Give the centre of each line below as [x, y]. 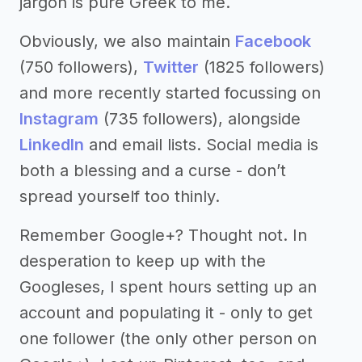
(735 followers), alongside [200, 118]
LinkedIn [52, 144]
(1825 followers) [262, 67]
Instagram [59, 118]
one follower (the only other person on [168, 338]
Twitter [171, 67]
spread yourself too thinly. [120, 196]
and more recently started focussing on [170, 93]
